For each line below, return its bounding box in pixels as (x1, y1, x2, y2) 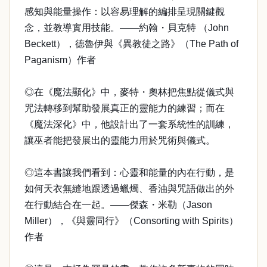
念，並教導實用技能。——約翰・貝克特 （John (24, 23, 229, 33)
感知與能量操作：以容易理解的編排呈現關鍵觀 (24, 7, 225, 17)
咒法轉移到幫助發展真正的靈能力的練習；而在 (24, 103, 225, 113)
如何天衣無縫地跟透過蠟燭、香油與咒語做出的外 (24, 184, 234, 194)
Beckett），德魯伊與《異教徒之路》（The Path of (24, 39, 238, 49)
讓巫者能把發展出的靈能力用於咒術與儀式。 (24, 135, 215, 145)
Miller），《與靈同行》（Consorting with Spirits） (24, 216, 238, 226)
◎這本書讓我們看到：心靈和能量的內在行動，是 (24, 167, 234, 178)
